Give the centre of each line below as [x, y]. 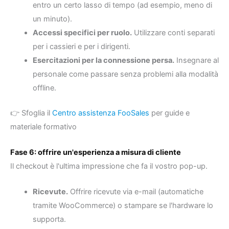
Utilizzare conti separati [173, 32]
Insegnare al [196, 60]
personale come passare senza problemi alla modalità [125, 74]
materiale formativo [43, 127]
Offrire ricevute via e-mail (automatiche [135, 192]
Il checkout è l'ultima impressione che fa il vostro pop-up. [109, 166]
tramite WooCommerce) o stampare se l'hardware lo [123, 206]
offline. [44, 88]
